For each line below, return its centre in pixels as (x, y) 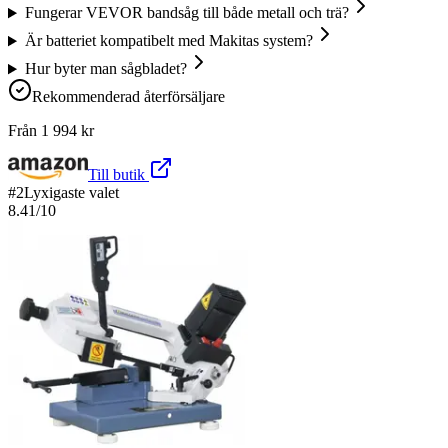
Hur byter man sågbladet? (105, 69)
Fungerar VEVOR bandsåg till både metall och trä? (186, 13)
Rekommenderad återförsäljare (128, 97)
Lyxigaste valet (71, 193)
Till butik (118, 175)
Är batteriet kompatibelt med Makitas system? (168, 41)
